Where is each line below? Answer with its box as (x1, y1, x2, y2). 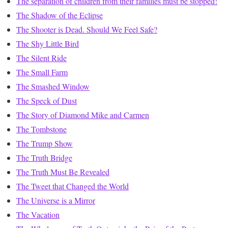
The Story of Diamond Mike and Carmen (16, 109, 149, 121)
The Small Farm (16, 67, 68, 78)
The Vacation (16, 209, 60, 220)
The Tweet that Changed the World (16, 181, 129, 192)
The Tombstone (16, 124, 67, 135)
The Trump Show (16, 138, 73, 149)
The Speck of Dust (16, 95, 77, 106)
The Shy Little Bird (16, 38, 79, 49)
